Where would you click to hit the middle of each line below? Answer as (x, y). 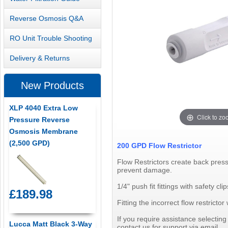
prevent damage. (144, 170)
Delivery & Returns (40, 58)
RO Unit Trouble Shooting (51, 38)
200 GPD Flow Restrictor (159, 145)
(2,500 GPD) (29, 143)
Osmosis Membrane (43, 132)
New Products (52, 86)
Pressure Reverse (39, 120)
